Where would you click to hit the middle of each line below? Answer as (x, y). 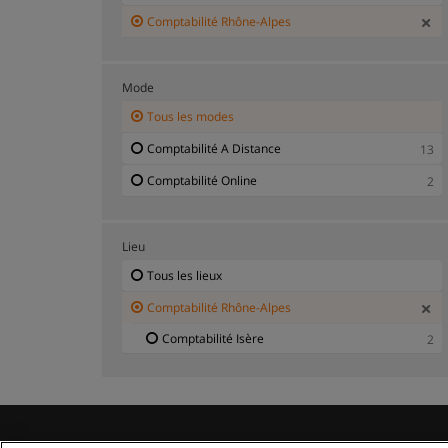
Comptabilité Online (202, 180)
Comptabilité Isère (213, 338)
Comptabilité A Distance (214, 148)
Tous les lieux (184, 275)
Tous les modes (190, 116)
